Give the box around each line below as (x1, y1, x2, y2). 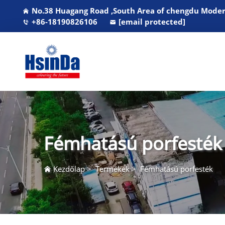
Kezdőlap (53, 163, 85, 174)
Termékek (95, 163, 130, 174)
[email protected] (119, 17, 185, 27)
